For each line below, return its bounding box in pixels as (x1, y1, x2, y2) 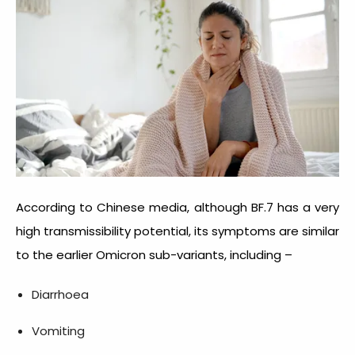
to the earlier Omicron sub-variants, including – (16, 246, 292, 263)
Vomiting (32, 322, 85, 339)
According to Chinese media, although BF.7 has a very (16, 198, 339, 216)
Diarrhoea (32, 285, 89, 303)
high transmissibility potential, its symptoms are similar (16, 222, 339, 239)
